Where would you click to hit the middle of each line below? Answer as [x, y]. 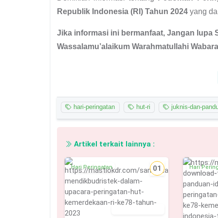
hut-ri [142, 107]
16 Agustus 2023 [141, 209]
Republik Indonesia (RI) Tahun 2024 [122, 11]
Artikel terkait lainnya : [113, 144]
